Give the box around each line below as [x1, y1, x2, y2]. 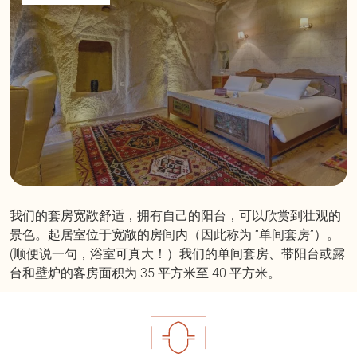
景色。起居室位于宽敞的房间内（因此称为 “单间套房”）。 [10, 226, 339, 242]
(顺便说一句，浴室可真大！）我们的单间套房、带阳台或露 [10, 245, 345, 261]
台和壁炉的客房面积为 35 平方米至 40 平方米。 [10, 265, 280, 280]
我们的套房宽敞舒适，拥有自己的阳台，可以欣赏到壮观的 [10, 207, 341, 223]
